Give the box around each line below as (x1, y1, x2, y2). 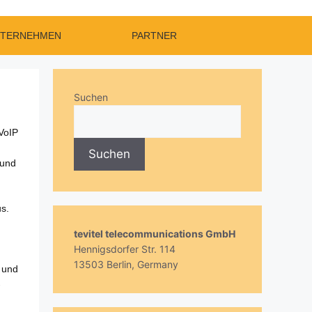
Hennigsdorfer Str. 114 (74, 243, 175, 256)
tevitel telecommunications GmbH (74, 228, 237, 240)
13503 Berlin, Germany (74, 258, 178, 271)
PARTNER (131, 30, 177, 42)
